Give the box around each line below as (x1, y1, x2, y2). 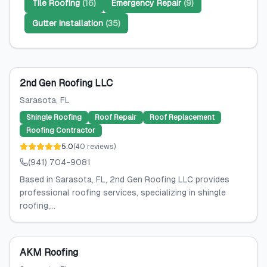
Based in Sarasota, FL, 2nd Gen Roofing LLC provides (20, 175, 229, 184)
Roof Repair (95, 113, 136, 122)
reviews (87, 142, 114, 151)
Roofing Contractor (26, 126, 95, 135)
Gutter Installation (32, 18, 103, 28)
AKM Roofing (20, 247, 78, 258)
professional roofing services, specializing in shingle (20, 188, 226, 197)
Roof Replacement (150, 113, 215, 122)
